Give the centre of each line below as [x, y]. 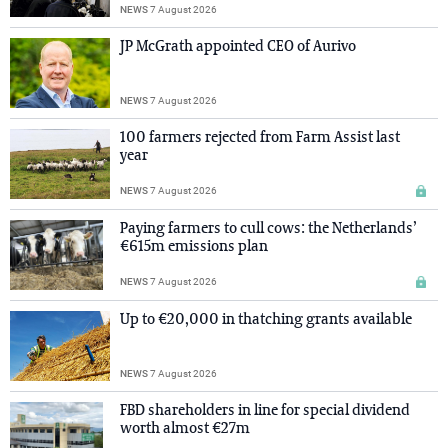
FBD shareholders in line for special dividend [265, 411]
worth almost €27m [185, 429]
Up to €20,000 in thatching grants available [266, 320]
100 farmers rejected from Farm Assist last [260, 138]
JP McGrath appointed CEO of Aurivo [238, 47]
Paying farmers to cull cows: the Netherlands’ [268, 229]
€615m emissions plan [194, 247]
